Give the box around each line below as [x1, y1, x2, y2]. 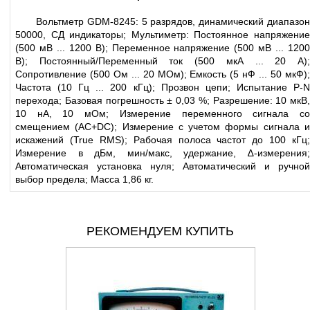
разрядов [150, 16, 193, 28]
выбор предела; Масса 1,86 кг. [15, 174, 154, 185]
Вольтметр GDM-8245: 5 [36, 16, 151, 28]
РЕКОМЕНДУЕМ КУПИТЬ [86, 224, 235, 239]
